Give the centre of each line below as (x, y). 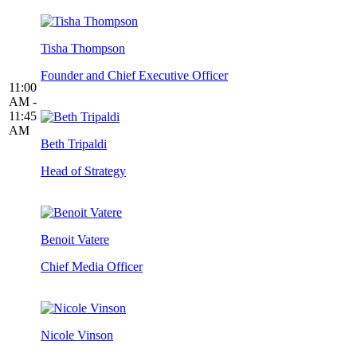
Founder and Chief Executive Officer (134, 76)
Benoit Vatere (75, 240)
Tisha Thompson (83, 49)
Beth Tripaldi (74, 144)
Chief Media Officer (92, 267)
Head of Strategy (83, 171)
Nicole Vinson (77, 335)
